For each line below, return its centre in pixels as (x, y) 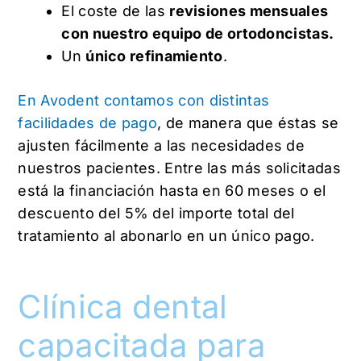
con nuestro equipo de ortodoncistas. (198, 34)
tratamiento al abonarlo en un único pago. (168, 236)
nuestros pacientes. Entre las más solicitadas (179, 168)
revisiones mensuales (249, 11)
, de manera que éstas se (248, 123)
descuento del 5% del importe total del (156, 214)
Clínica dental (123, 307)
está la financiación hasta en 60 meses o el (172, 191)
